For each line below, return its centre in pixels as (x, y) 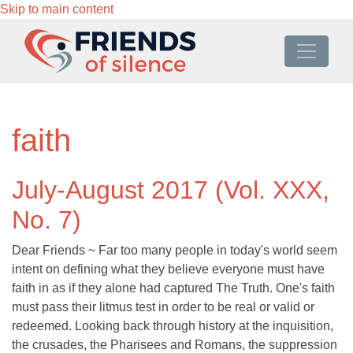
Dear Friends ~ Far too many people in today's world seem (175, 251)
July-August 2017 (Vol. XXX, (171, 190)
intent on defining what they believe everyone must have (168, 269)
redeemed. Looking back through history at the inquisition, (173, 326)
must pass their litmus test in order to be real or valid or (163, 307)
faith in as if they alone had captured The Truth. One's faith (173, 288)
